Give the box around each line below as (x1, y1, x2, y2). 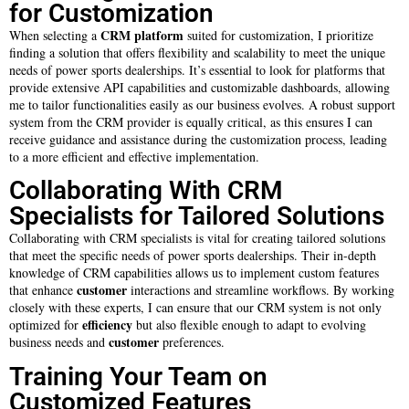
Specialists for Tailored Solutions (9, 201, 384, 232)
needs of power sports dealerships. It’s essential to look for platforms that (9, 60, 385, 79)
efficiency (82, 315, 132, 335)
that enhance (9, 281, 77, 299)
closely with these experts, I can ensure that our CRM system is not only (9, 299, 382, 317)
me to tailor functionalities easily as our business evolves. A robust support (9, 95, 395, 113)
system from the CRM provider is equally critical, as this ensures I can (9, 112, 372, 131)
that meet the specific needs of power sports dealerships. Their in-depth (9, 246, 376, 265)
